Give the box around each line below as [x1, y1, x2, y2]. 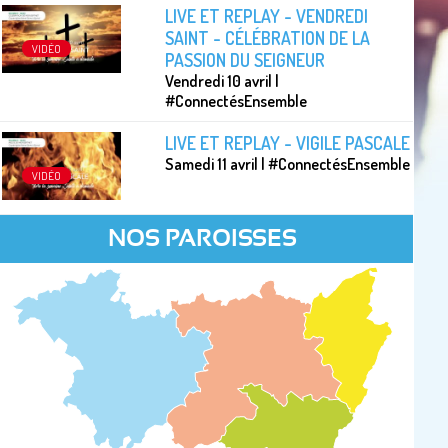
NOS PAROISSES [107, 227, 297, 252]
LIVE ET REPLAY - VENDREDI [165, 5, 369, 28]
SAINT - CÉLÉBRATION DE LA [165, 27, 371, 50]
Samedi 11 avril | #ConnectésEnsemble [165, 154, 411, 175]
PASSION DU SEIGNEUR [165, 49, 326, 72]
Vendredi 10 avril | [165, 71, 280, 92]
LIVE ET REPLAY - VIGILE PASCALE [165, 132, 411, 155]
